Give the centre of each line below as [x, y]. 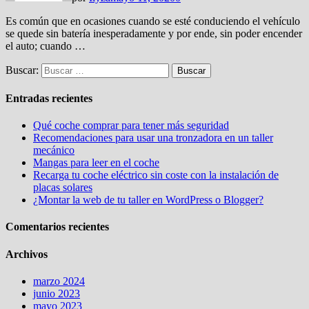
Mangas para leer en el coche [96, 163]
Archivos [27, 254]
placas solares [63, 188]
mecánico [54, 150]
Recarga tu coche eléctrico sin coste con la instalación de [156, 175]
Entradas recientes [49, 98]
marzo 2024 [59, 281]
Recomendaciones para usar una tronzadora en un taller [153, 138]
